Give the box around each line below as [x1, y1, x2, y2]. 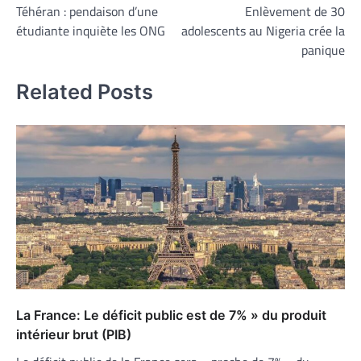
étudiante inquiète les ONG [16, 21, 165, 40]
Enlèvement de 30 [245, 2, 345, 21]
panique [301, 40, 345, 60]
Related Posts [16, 79, 153, 105]
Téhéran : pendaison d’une [16, 2, 158, 21]
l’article [15, 31, 69, 56]
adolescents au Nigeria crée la [181, 21, 345, 40]
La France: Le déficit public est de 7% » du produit [16, 306, 326, 323]
